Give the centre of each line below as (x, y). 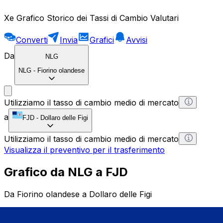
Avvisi (137, 40)
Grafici (102, 40)
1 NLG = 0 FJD (32, 212)
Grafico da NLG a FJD (66, 172)
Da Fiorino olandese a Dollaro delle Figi (78, 194)
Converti (32, 40)
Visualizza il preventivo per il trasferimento (84, 150)
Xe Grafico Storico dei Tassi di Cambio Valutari (91, 18)
